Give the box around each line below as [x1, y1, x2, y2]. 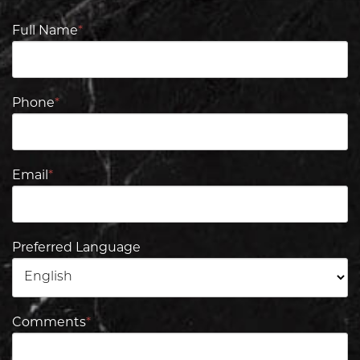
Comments [12, 316, 86, 329]
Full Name [12, 24, 78, 38]
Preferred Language [12, 241, 141, 255]
